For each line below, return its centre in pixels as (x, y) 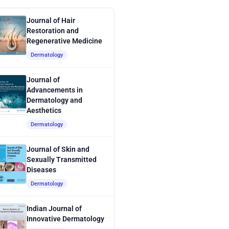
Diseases (41, 170)
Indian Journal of (54, 209)
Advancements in (55, 90)
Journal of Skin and (58, 150)
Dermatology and (54, 100)
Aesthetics (44, 111)
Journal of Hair (51, 21)
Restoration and (53, 31)
